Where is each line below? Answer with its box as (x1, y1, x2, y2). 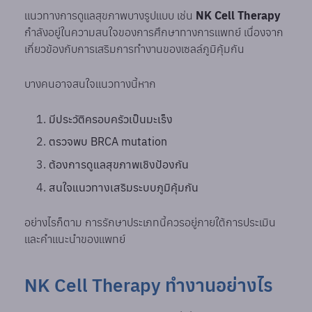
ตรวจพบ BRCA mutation (49, 134, 168, 149)
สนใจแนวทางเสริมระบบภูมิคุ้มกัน (49, 180, 199, 194)
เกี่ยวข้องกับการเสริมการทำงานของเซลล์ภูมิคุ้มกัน (24, 41, 245, 56)
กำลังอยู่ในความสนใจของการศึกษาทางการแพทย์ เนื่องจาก (24, 24, 284, 39)
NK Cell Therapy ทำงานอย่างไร (24, 272, 274, 297)
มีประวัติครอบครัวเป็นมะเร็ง (49, 111, 173, 126)
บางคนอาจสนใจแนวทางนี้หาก (24, 77, 157, 91)
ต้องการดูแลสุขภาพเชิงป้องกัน (49, 157, 189, 172)
